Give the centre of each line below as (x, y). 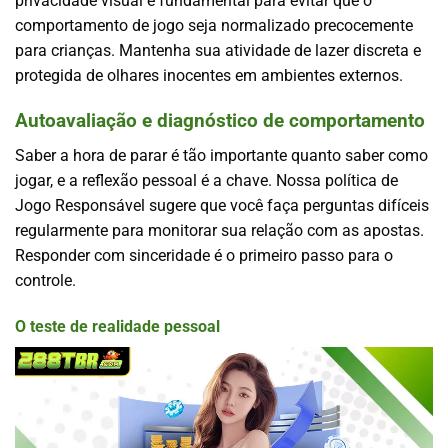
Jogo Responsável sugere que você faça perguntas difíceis (222, 205)
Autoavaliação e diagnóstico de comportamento (220, 121)
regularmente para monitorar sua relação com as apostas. (219, 230)
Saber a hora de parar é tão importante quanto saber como (221, 155)
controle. (45, 280)
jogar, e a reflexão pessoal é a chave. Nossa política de (206, 180)
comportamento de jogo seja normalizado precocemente (214, 26)
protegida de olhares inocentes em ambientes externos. (209, 76)
